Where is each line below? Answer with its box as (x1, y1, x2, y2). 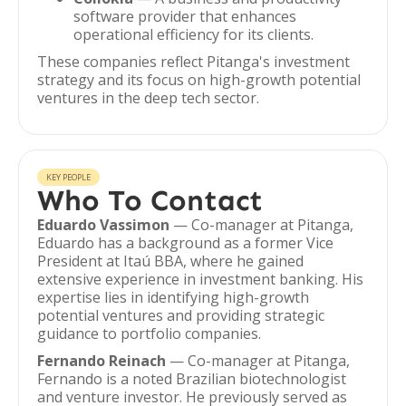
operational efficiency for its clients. (73, 24, 314, 44)
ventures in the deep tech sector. (37, 88, 259, 108)
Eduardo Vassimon (37, 215, 169, 235)
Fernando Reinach (37, 351, 166, 371)
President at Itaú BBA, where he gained (37, 251, 304, 271)
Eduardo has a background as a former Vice (37, 233, 333, 253)
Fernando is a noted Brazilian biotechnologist (37, 369, 346, 389)
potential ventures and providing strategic (37, 305, 324, 325)
